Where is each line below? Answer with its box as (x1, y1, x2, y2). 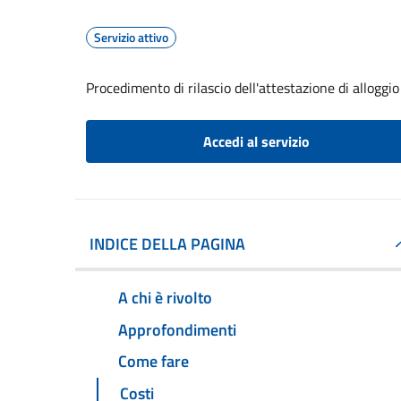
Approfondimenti (118, 317, 236, 342)
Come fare (118, 349, 189, 374)
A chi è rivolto (118, 285, 212, 310)
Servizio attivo (94, 28, 168, 47)
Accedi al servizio (202, 131, 310, 152)
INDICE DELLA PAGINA (90, 232, 245, 256)
